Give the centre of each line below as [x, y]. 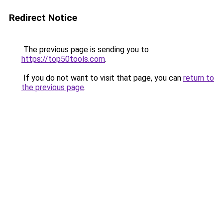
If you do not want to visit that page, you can [102, 78]
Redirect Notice [43, 18]
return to [199, 78]
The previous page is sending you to [85, 50]
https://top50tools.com [63, 59]
